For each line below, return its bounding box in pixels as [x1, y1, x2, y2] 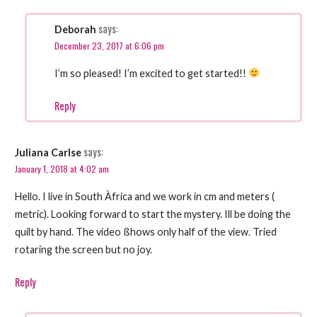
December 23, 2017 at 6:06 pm [54, 39, 165, 53]
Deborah [54, 23, 97, 36]
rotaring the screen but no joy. [14, 243, 152, 255]
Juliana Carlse [14, 146, 81, 159]
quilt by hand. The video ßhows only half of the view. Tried [14, 225, 277, 238]
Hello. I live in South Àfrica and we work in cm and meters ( [14, 190, 275, 202]
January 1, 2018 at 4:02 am [14, 162, 109, 176]
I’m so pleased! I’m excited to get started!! [54, 67, 249, 79]
